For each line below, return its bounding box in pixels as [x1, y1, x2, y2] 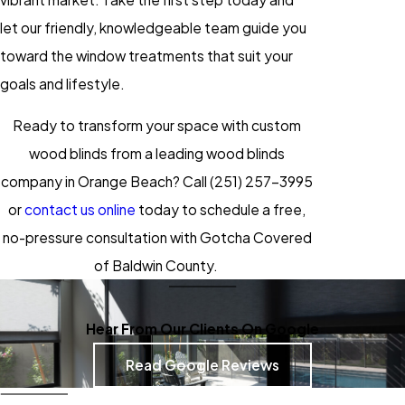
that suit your [204, 46, 293, 64]
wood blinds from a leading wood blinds [29, 145, 285, 163]
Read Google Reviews [126, 356, 279, 374]
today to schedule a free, [136, 201, 306, 219]
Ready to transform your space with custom [13, 117, 301, 135]
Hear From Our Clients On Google [86, 319, 319, 337]
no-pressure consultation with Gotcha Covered [2, 229, 312, 247]
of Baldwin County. [93, 257, 221, 275]
